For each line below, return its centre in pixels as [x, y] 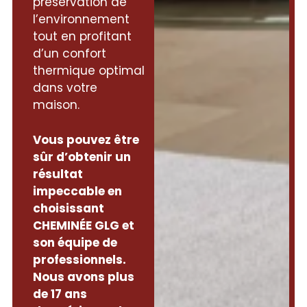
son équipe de [75, 242]
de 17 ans [60, 294]
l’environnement [82, 20]
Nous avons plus [84, 277]
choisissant [69, 208]
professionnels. [80, 259]
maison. [57, 105]
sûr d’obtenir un [82, 157]
